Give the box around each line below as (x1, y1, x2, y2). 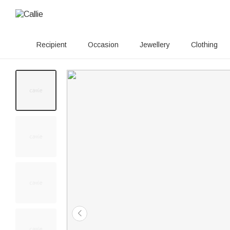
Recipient (36, 41, 67, 49)
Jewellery (140, 41, 170, 49)
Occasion (88, 41, 119, 49)
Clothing (191, 41, 218, 49)
